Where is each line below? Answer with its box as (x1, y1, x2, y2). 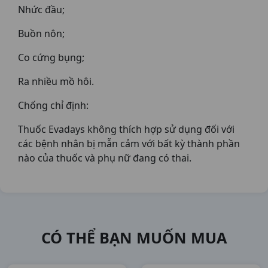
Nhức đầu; (18, 3, 65, 16)
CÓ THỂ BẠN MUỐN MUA (41, 227, 227, 248)
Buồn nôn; (18, 27, 65, 40)
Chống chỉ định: (18, 99, 89, 112)
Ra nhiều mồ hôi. (18, 75, 94, 88)
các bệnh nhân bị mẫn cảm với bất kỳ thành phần (18, 137, 240, 150)
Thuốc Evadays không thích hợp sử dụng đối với (18, 123, 234, 136)
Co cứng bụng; (18, 51, 84, 64)
